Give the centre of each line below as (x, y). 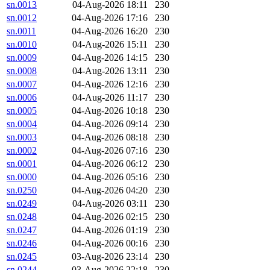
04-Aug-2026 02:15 (110, 217)
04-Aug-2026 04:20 (110, 190)
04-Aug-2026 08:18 (110, 137)
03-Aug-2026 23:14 (110, 257)
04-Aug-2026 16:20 (110, 31)
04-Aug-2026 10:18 (110, 111)
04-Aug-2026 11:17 (110, 98)
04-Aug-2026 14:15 (110, 58)
